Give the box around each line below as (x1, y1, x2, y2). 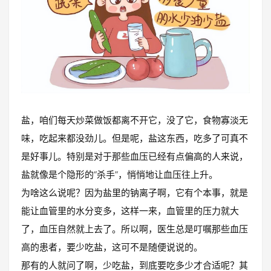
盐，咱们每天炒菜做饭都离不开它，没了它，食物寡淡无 (21, 114, 248, 126)
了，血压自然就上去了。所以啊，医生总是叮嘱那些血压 (21, 223, 248, 235)
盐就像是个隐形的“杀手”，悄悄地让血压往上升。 (21, 168, 218, 180)
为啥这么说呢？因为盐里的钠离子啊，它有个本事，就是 (21, 186, 248, 198)
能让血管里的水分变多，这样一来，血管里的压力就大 (21, 204, 239, 217)
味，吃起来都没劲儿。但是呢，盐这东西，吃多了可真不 (21, 132, 248, 144)
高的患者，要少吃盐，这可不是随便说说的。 (21, 241, 203, 253)
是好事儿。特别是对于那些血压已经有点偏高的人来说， (21, 150, 248, 162)
